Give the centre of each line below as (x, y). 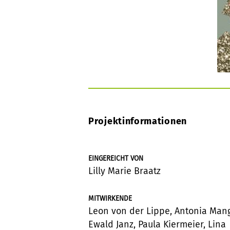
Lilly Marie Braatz (124, 171)
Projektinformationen (138, 121)
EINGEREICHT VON (116, 158)
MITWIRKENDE (110, 198)
